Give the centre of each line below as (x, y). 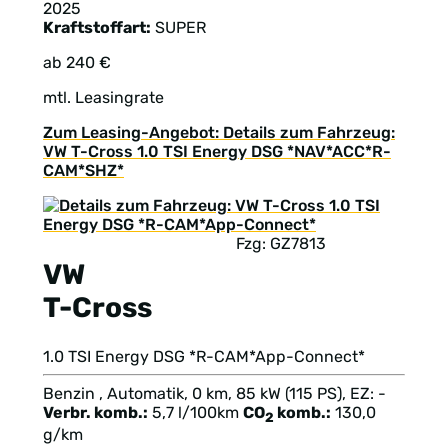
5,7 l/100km (195, 412)
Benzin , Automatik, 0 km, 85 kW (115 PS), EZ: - (214, 393)
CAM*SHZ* (83, 171)
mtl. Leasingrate (103, 98)
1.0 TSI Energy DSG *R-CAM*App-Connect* (204, 356)
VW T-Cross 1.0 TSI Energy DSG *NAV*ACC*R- (217, 152)
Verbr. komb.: (95, 412)
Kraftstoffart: (97, 28)
